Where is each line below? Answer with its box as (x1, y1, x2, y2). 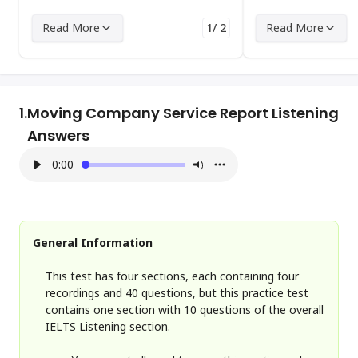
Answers (27, 125, 89, 145)
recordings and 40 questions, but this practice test (46, 285, 308, 300)
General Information (33, 235, 153, 250)
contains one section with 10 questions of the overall (46, 302, 324, 317)
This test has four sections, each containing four (46, 268, 299, 284)
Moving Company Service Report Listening (27, 103, 339, 123)
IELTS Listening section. (46, 319, 170, 334)
